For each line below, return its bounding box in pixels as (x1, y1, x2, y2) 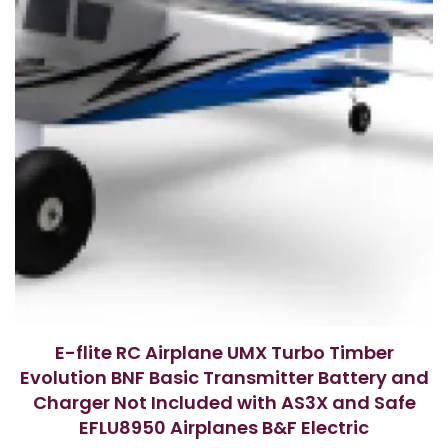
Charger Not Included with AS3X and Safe (32, 389, 416, 415)
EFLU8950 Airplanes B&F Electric (79, 414, 369, 440)
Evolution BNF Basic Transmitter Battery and (19, 364, 429, 390)
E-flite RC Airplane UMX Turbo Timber (54, 339, 394, 365)
